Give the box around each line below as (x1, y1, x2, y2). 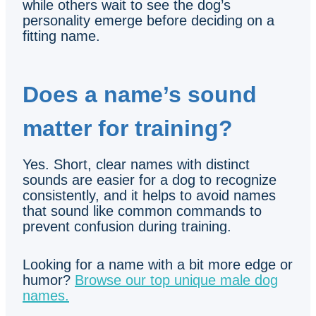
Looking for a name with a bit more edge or (23, 256, 293, 272)
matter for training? (23, 115, 233, 141)
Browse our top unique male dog (75, 272, 278, 288)
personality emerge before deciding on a (23, 12, 274, 28)
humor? (23, 272, 75, 288)
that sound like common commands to (23, 202, 262, 219)
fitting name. (23, 28, 100, 44)
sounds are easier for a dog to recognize (23, 171, 276, 188)
